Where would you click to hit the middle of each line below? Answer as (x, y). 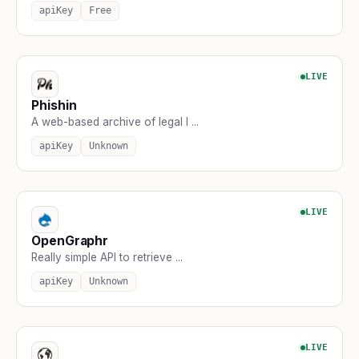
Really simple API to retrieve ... (107, 257)
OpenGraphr (70, 240)
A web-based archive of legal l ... (115, 121)
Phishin (54, 105)
